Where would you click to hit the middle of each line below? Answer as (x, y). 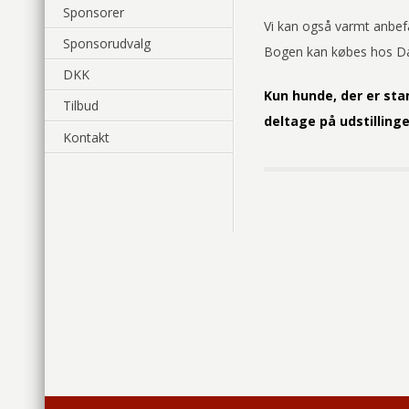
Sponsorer (94, 12)
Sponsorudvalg (107, 43)
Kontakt (86, 137)
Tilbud (81, 106)
